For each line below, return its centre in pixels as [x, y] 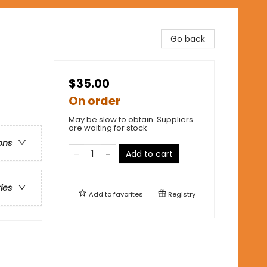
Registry [181, 194]
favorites [128, 194]
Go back [188, 38]
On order [94, 101]
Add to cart [149, 153]
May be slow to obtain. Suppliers [131, 119]
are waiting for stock [108, 128]
